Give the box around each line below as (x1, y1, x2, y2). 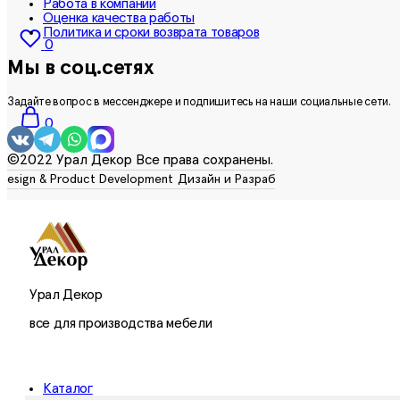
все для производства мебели (29, 315, 212, 330)
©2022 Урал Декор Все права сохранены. (7, 152, 273, 167)
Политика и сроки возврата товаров (43, 25, 260, 40)
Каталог (43, 380, 93, 396)
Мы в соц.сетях (7, 56, 154, 79)
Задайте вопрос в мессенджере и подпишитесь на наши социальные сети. (7, 96, 391, 108)
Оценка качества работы (43, 11, 195, 26)
